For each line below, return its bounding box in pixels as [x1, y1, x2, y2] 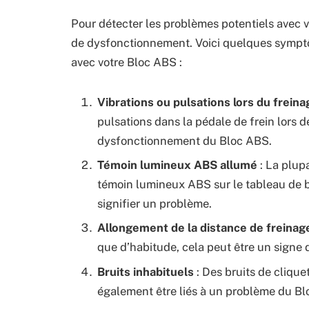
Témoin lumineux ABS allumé [97, 157, 257, 172]
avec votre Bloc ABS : [71, 54, 182, 69]
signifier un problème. [97, 196, 212, 210]
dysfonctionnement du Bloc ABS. [97, 133, 272, 148]
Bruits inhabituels [97, 264, 194, 279]
